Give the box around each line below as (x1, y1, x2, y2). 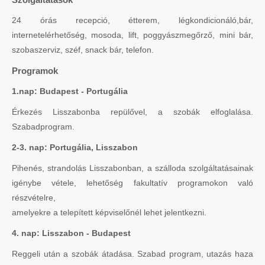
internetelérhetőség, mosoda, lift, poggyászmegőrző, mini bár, (12, 30, 253, 40)
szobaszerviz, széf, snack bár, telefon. (12, 44, 154, 54)
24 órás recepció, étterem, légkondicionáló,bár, (12, 15, 253, 25)
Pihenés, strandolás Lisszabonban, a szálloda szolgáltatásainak (12, 163, 253, 173)
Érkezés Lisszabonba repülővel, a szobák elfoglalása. (12, 106, 253, 117)
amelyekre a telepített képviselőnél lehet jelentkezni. (12, 207, 206, 217)
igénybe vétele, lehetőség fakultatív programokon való (12, 177, 253, 188)
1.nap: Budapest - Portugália (12, 86, 128, 96)
